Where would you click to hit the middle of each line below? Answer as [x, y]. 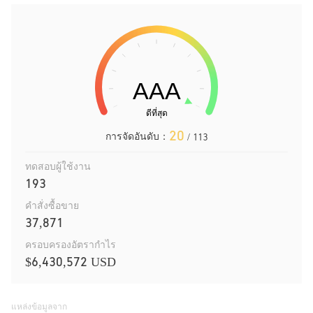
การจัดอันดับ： [137, 136]
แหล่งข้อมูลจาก [39, 306]
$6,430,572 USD [71, 262]
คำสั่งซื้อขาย [52, 205]
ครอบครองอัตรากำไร [71, 244]
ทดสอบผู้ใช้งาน [58, 166]
